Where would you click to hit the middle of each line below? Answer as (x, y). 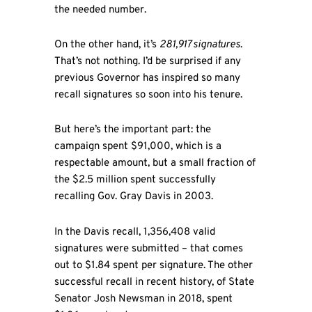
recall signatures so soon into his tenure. (148, 95)
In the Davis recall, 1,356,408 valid (134, 232)
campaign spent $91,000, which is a (138, 147)
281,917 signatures (200, 45)
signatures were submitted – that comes (148, 249)
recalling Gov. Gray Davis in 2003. (133, 197)
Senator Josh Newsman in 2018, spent (143, 299)
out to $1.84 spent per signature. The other (153, 265)
